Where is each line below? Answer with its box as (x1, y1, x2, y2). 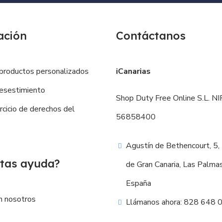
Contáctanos (116, 28, 186, 43)
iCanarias (116, 65, 151, 77)
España (126, 177, 152, 189)
